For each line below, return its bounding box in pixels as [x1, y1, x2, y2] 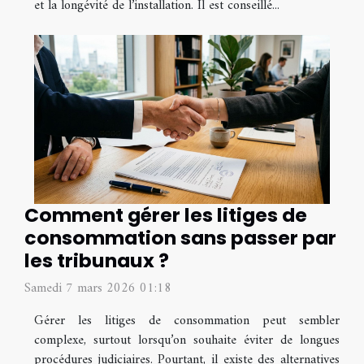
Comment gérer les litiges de [24, 201, 307, 228]
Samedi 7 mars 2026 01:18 [24, 276, 171, 300]
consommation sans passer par [24, 223, 336, 251]
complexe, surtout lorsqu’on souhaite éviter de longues [34, 328, 340, 352]
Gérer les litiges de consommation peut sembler [34, 309, 340, 332]
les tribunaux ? [24, 246, 169, 274]
